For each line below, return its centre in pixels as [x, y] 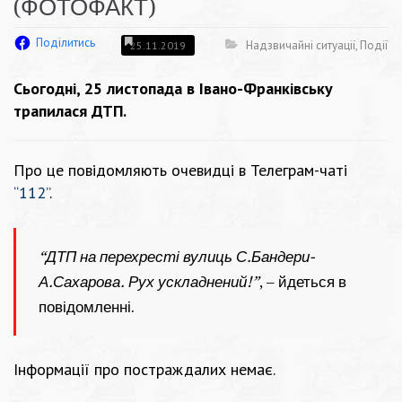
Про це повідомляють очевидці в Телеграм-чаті [180, 170]
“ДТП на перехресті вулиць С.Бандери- [176, 257]
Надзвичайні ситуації [301, 45]
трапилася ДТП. [70, 111]
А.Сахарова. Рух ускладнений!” [149, 282]
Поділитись [66, 43]
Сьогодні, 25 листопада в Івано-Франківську [173, 89]
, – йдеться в [303, 282]
